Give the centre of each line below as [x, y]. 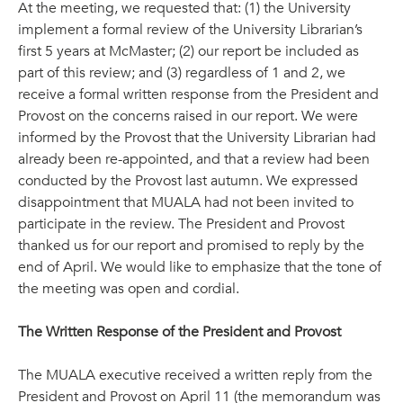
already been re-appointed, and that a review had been [194, 159]
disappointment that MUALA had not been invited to [186, 202]
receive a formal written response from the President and [198, 94]
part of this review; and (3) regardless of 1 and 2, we [182, 73]
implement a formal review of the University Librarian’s [190, 30]
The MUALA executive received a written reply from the [195, 375]
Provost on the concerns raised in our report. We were [188, 116]
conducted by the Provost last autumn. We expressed [188, 181]
